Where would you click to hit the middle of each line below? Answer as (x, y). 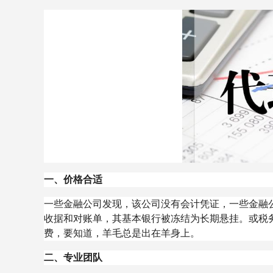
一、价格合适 (73, 179)
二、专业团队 (73, 257)
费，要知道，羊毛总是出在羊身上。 (122, 233)
